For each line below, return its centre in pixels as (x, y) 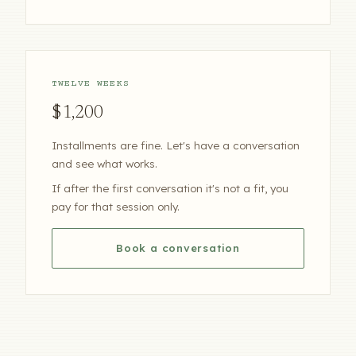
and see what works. (104, 163)
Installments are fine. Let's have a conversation (176, 145)
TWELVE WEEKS (91, 83)
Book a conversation (178, 248)
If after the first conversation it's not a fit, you (170, 188)
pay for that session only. (116, 206)
